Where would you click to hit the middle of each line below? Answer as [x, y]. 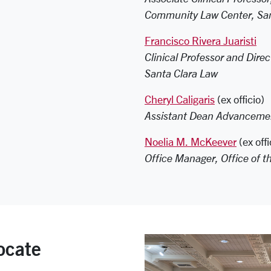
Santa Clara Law [181, 73]
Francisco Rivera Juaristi [201, 41]
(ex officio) [241, 99]
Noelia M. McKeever [191, 142]
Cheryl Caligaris [180, 99]
